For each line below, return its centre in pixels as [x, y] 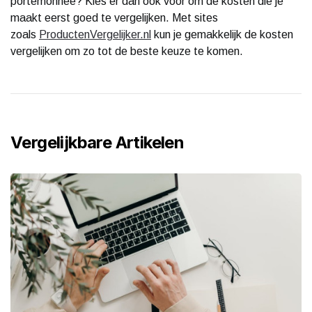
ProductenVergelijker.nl [95, 34]
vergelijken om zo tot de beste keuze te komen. [127, 51]
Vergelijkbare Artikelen [97, 142]
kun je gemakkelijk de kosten [222, 34]
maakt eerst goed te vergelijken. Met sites [114, 17]
